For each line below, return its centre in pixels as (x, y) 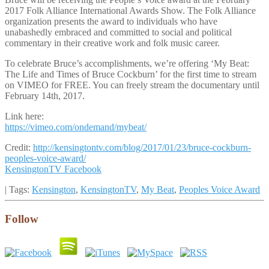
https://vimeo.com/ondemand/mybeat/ (76, 127)
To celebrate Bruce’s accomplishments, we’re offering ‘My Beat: (127, 63)
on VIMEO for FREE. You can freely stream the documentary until (132, 85)
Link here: (24, 116)
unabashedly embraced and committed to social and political (118, 32)
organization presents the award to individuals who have (111, 21)
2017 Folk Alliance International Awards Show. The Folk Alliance (130, 10)
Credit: (19, 147)
